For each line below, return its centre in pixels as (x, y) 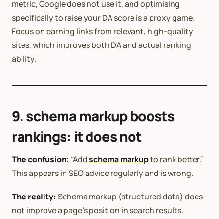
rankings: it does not (77, 137)
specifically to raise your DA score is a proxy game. (103, 18)
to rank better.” (176, 160)
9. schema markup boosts (93, 116)
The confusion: (41, 160)
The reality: (34, 197)
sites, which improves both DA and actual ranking (101, 45)
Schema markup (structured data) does (130, 197)
